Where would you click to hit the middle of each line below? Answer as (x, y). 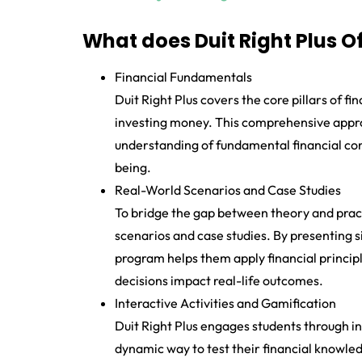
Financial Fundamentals (183, 77)
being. (133, 168)
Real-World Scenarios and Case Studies (228, 190)
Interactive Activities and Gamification (225, 303)
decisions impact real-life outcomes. (219, 281)
